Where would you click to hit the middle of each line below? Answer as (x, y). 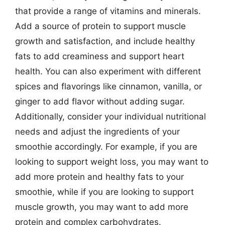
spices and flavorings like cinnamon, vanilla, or (108, 86)
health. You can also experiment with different (108, 71)
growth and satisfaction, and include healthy (105, 41)
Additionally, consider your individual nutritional (110, 117)
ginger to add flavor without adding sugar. (100, 101)
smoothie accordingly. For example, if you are (106, 147)
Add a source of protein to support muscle (100, 26)
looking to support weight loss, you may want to (112, 162)
